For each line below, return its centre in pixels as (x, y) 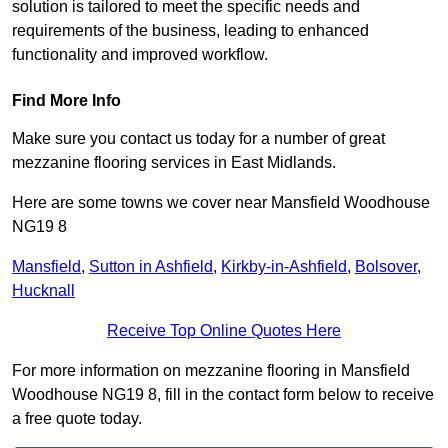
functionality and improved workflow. (140, 55)
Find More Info (66, 101)
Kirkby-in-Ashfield (284, 267)
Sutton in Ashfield (151, 267)
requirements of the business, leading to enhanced (190, 31)
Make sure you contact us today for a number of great (198, 139)
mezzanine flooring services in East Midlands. (174, 163)
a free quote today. (77, 419)
